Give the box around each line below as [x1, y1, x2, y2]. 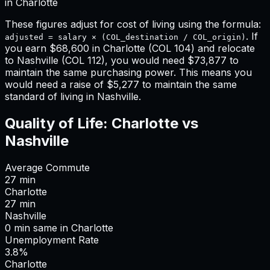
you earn [5, 42, 49, 55]
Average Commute [5, 162, 90, 174]
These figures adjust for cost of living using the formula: [5, 18, 261, 31]
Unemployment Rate [5, 234, 99, 246]
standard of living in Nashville [5, 90, 139, 103]
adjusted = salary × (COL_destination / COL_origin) [5, 33, 246, 42]
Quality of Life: [5, 115, 111, 133]
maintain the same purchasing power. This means [5, 66, 234, 79]
